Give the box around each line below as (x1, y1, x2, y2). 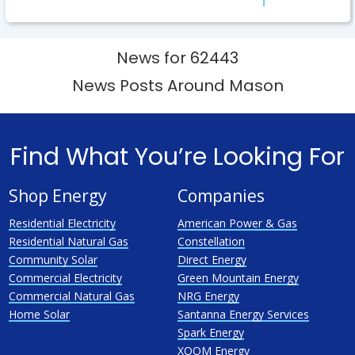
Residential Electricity (8, 216, 116, 231)
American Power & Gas (177, 216, 297, 231)
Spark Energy (177, 325, 244, 340)
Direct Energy (177, 252, 246, 267)
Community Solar (8, 252, 97, 267)
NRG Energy (177, 288, 239, 303)
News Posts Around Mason (71, 74, 284, 97)
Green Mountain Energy (177, 270, 299, 285)
